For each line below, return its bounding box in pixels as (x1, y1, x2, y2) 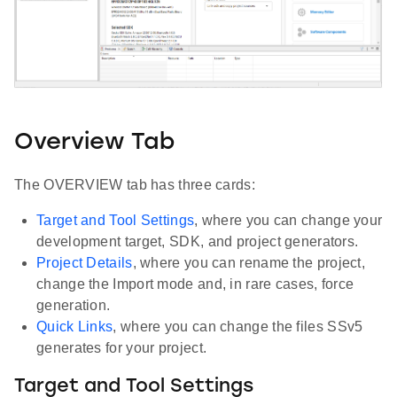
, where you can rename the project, (132, 254, 366, 270)
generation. (36, 297, 111, 313)
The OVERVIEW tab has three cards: (14, 176, 255, 192)
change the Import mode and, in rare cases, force (36, 276, 354, 292)
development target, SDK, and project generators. (36, 233, 359, 249)
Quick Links (36, 318, 113, 334)
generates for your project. (36, 339, 207, 355)
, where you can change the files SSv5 (113, 318, 363, 334)
